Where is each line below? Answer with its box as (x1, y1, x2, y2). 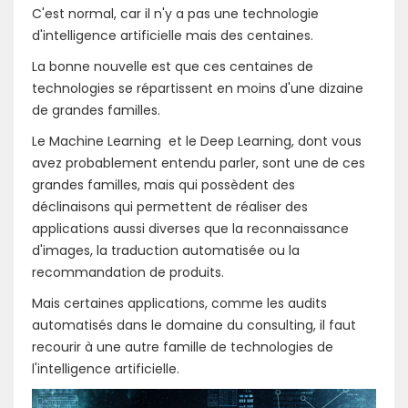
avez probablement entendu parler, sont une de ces (32, 154, 365, 173)
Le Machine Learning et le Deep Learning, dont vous (32, 132, 362, 151)
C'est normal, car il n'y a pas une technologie (32, 5, 319, 24)
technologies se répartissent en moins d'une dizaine (32, 79, 363, 98)
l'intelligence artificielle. (32, 360, 179, 379)
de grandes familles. (32, 101, 160, 120)
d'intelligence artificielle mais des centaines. (32, 26, 313, 46)
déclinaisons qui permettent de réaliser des (32, 198, 308, 217)
